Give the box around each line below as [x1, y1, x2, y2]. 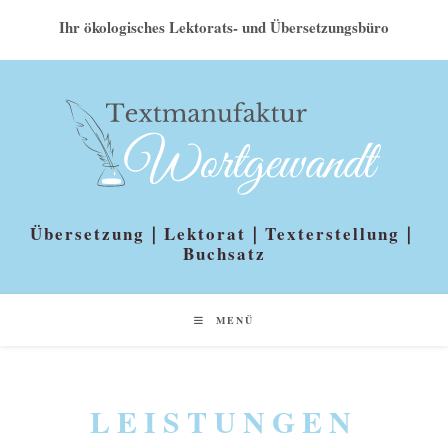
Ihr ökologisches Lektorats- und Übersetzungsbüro [59, 16, 389, 38]
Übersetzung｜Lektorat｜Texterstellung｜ [29, 221, 419, 247]
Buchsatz [182, 241, 266, 267]
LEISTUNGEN [90, 399, 358, 444]
